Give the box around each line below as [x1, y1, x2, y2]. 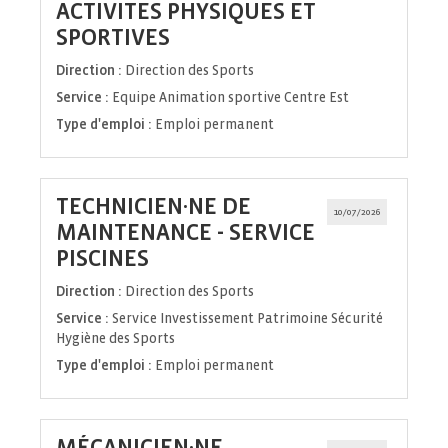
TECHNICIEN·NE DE [56, 194, 251, 220]
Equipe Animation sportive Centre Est [112, 90, 349, 106]
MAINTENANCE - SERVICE [56, 220, 315, 246]
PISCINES [56, 246, 149, 272]
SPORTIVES [56, 25, 170, 51]
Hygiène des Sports [56, 331, 175, 347]
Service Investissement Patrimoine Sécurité [112, 311, 383, 327]
